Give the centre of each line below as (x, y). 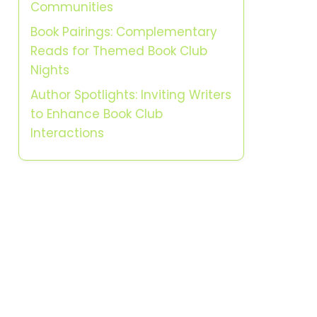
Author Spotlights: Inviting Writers (131, 95)
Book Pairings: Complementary (124, 32)
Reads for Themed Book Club (119, 51)
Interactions (67, 133)
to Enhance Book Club (97, 114)
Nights (50, 70)
